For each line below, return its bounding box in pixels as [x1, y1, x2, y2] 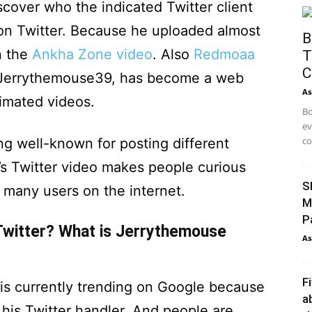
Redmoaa [194, 46, 255, 63]
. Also [153, 46, 194, 63]
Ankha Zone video [32, 46, 153, 63]
